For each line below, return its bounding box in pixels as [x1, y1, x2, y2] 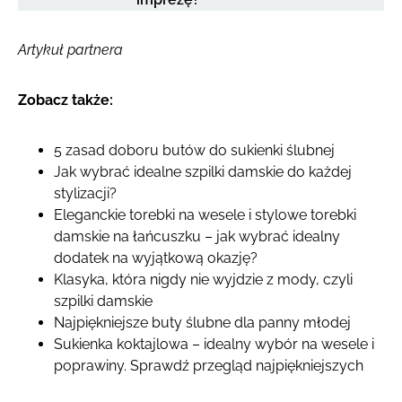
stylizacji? [54, 184, 117, 202]
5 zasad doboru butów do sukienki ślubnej [54, 141, 335, 159]
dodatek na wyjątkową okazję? [54, 249, 258, 267]
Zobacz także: [18, 91, 113, 109]
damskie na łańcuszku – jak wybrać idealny [54, 227, 340, 245]
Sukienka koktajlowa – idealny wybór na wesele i [54, 335, 374, 353]
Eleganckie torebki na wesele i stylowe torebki [54, 205, 356, 223]
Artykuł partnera [18, 40, 123, 58]
